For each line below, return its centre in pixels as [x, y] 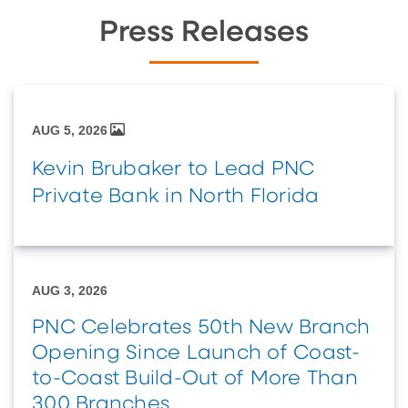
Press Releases [204, 32]
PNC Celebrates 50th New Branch [201, 327]
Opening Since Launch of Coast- [196, 353]
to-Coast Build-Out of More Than [195, 378]
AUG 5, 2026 [70, 130]
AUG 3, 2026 [70, 291]
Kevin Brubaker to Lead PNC [173, 169]
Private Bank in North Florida [176, 196]
